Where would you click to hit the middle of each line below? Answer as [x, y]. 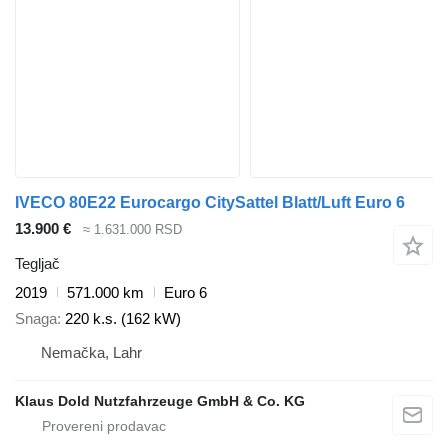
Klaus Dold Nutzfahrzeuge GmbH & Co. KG [160, 401]
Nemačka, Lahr [91, 353]
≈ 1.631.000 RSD [132, 230]
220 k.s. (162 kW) [123, 319]
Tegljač [37, 263]
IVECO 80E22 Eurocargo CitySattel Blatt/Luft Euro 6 [210, 203]
